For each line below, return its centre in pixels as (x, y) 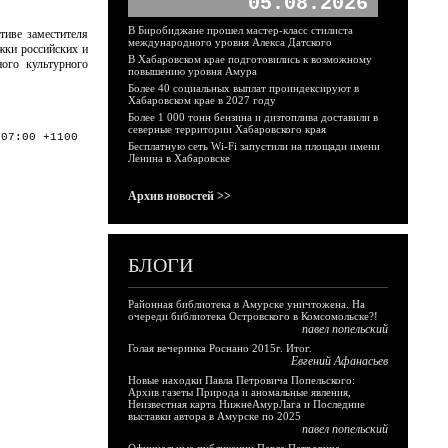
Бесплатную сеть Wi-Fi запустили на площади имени (254, 146)
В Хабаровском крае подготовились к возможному (250, 59)
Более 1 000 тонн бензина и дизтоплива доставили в (253, 117)
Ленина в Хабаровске (179, 158)
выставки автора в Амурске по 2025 (214, 416)
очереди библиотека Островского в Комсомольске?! (253, 316)
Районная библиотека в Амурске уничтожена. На (246, 304)
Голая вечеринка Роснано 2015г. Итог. (220, 348)
